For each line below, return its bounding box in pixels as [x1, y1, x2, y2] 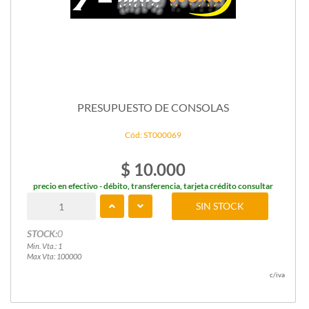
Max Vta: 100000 [26, 252, 81, 261]
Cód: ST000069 [125, 130, 181, 141]
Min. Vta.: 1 [26, 241, 62, 251]
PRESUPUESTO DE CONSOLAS [77, 100, 229, 114]
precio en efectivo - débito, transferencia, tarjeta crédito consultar [33, 181, 273, 192]
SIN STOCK [196, 200, 245, 212]
